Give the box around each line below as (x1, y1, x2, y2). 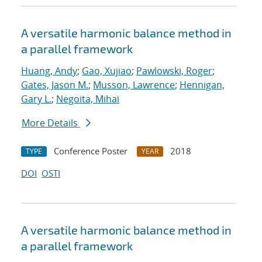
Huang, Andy (21, 64, 77, 78)
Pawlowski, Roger (136, 64, 212, 78)
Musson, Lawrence (93, 78, 175, 92)
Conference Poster (54, 145, 127, 157)
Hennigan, (180, 78, 225, 92)
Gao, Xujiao (82, 64, 132, 78)
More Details (22, 116, 80, 130)
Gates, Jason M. (21, 78, 88, 92)
